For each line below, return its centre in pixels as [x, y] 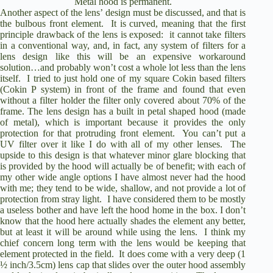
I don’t [233, 210]
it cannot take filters [207, 34]
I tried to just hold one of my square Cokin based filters [136, 78]
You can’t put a [214, 133]
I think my [225, 232]
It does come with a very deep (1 [183, 253]
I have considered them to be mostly [174, 199]
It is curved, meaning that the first [178, 23]
